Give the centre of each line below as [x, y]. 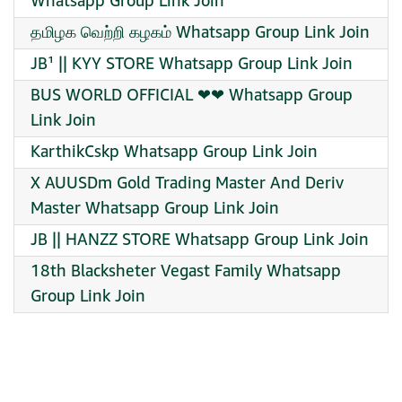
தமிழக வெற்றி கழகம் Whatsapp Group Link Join [200, 33]
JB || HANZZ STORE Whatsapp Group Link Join [200, 240]
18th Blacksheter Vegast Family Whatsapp [186, 271]
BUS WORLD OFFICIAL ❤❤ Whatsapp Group [192, 96]
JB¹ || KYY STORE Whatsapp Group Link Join [192, 64]
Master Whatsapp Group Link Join [155, 209]
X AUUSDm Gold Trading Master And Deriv [187, 184]
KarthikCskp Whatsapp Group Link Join [174, 152]
